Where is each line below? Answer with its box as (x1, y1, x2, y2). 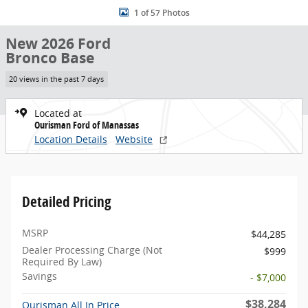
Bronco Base (5, 48, 94, 68)
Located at (34, 106, 82, 120)
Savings (22, 269, 57, 283)
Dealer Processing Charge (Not (22, 243, 162, 256)
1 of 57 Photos (133, 8, 190, 18)
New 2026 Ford (5, 34, 111, 54)
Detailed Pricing (22, 191, 111, 211)
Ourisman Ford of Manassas (34, 118, 139, 131)
